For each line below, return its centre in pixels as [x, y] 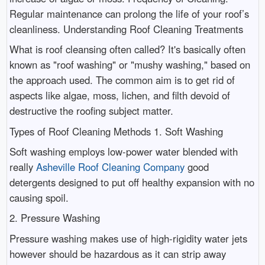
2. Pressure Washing [54, 218]
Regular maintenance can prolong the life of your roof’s [129, 13]
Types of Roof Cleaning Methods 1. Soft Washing [116, 131]
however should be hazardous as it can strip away [117, 253]
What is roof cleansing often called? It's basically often [127, 49]
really [22, 167]
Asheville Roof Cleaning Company [110, 167]
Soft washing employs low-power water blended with [123, 152]
